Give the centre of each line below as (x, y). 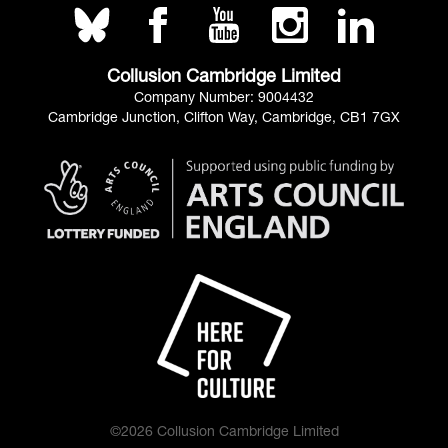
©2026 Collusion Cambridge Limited (224, 431)
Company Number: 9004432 (224, 97)
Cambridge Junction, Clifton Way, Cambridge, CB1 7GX (224, 117)
